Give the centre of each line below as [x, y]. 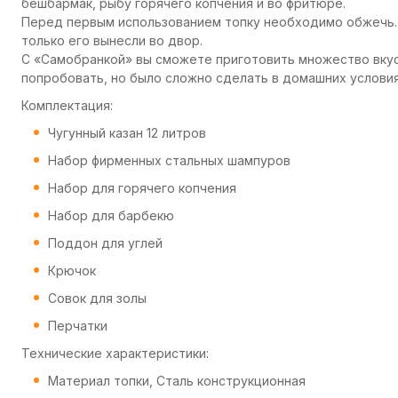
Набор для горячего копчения [142, 188]
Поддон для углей [105, 243]
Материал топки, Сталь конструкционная [177, 381]
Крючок [72, 271]
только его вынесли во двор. [114, 40]
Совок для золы [97, 298]
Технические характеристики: [115, 353]
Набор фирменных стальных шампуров [169, 160]
